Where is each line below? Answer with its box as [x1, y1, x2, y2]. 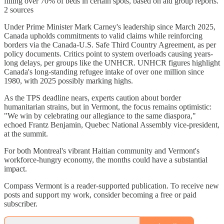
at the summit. [4, 129, 48, 138]
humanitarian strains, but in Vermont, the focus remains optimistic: [4, 102, 211, 111]
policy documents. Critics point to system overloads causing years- [4, 49, 213, 58]
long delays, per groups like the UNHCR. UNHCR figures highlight [4, 58, 220, 67]
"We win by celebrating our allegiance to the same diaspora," [4, 111, 196, 120]
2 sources [4, 5, 33, 14]
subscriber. [4, 199, 37, 208]
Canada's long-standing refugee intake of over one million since [4, 67, 204, 76]
